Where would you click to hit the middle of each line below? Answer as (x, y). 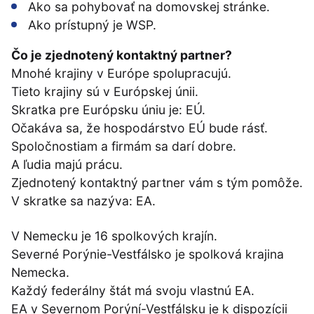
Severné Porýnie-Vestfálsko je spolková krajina (148, 254)
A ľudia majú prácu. (67, 165)
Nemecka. (40, 273)
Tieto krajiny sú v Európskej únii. (105, 92)
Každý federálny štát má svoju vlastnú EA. (133, 291)
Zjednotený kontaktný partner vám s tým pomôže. (157, 183)
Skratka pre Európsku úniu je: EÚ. (108, 110)
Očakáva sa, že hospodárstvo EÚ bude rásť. (139, 128)
